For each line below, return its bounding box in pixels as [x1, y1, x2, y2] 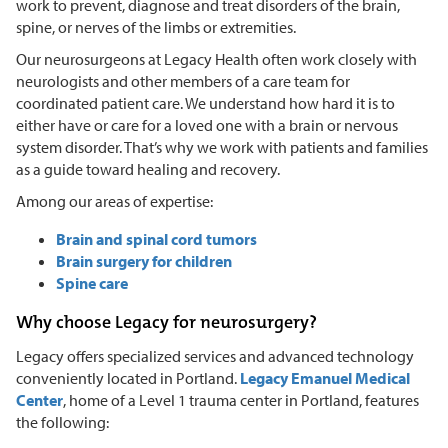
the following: [16, 411, 109, 432]
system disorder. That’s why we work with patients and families [16, 136, 428, 157]
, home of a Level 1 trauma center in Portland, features [63, 389, 419, 410]
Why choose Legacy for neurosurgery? [16, 309, 317, 334]
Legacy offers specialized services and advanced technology [16, 345, 414, 366]
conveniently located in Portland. [16, 367, 240, 388]
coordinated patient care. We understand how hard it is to [16, 92, 395, 113]
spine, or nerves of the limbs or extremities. [16, 16, 296, 37]
